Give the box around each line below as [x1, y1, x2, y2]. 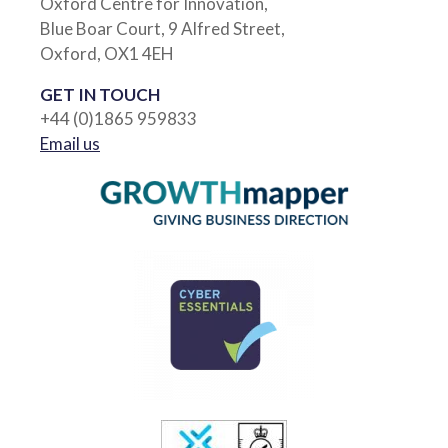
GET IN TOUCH [40, 84, 160, 105]
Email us [40, 133, 100, 154]
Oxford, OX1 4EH [40, 43, 174, 64]
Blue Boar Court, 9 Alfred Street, [40, 18, 285, 39]
